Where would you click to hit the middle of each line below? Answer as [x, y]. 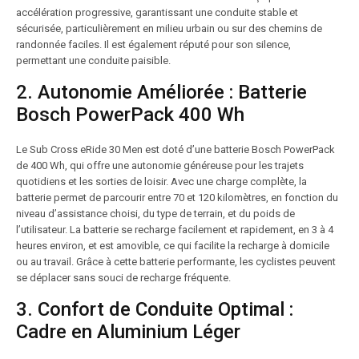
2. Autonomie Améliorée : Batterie [161, 92]
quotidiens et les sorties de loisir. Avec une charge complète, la [161, 182]
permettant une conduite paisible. [93, 61]
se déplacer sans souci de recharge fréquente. [123, 278]
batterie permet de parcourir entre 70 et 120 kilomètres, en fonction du [177, 198]
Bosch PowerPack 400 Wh [130, 115]
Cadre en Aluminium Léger [128, 332]
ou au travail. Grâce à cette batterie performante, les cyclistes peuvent [176, 262]
